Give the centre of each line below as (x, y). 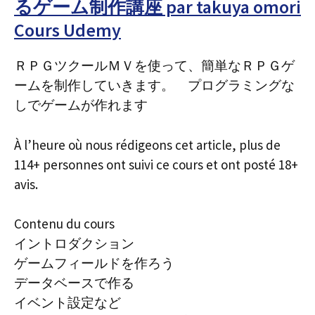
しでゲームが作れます (81, 105)
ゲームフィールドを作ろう (94, 263)
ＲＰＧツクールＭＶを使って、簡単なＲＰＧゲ (154, 65)
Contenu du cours (64, 224)
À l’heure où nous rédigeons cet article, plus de (147, 144)
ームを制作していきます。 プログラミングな (154, 85)
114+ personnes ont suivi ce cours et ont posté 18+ (156, 164)
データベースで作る (74, 283)
